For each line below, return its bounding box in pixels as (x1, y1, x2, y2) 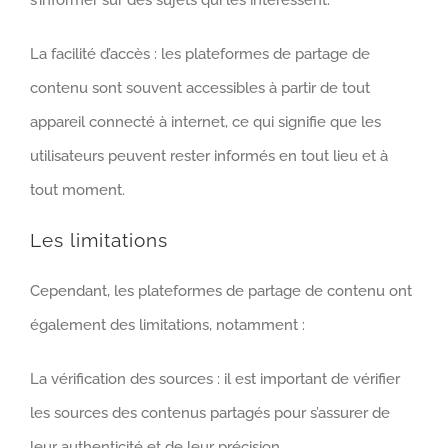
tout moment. (30, 181, 125, 200)
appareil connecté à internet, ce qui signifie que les (30, 113, 381, 132)
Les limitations (30, 229, 168, 253)
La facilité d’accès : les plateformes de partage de (30, 45, 370, 64)
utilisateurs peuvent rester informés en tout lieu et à (30, 147, 388, 166)
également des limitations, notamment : (30, 315, 305, 334)
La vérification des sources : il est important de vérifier (30, 369, 400, 388)
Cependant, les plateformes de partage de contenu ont (30, 281, 412, 300)
